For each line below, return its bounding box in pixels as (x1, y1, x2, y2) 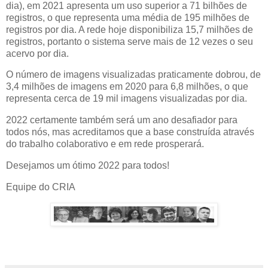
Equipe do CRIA (6, 181, 75, 192)
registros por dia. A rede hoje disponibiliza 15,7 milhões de (6, 24, 253, 35)
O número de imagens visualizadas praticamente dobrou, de (6, 69, 261, 80)
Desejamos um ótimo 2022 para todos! (6, 160, 169, 171)
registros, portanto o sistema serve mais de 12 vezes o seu (6, 36, 253, 47)
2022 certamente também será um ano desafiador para (6, 115, 237, 126)
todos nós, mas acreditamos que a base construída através (6, 127, 254, 138)
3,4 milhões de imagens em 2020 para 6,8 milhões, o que (6, 81, 248, 92)
